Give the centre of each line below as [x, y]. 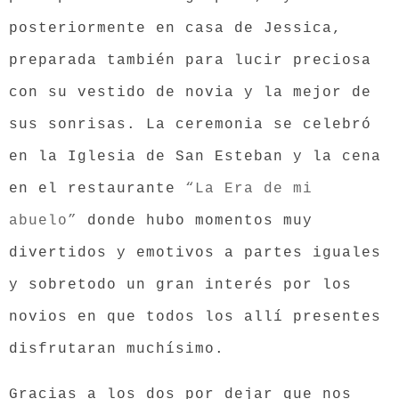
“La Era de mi [249, 189]
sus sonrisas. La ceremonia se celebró [190, 125]
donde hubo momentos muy [195, 221]
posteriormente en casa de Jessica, [175, 28]
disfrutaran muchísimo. [117, 349]
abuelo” [43, 221]
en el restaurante [97, 189]
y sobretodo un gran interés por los [180, 285]
